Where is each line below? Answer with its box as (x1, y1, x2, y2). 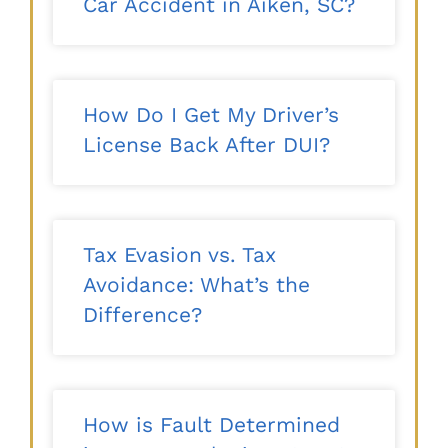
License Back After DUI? (83, 132, 330, 158)
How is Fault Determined (83, 412, 340, 438)
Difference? (83, 302, 202, 328)
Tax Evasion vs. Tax (83, 242, 276, 268)
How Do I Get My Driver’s (83, 102, 339, 128)
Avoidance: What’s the (83, 272, 310, 298)
